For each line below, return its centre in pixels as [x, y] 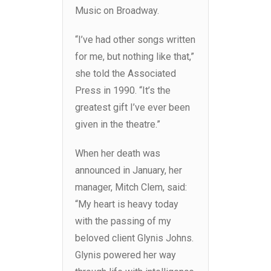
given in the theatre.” [118, 125]
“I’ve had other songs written [135, 40]
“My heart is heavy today [127, 204]
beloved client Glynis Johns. [134, 238]
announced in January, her [129, 171]
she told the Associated [126, 74]
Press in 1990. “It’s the [123, 91]
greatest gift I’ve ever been [132, 108]
